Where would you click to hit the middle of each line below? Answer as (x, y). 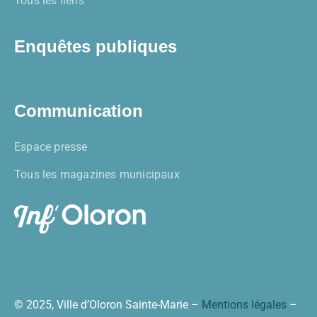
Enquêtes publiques (96, 46)
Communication (79, 110)
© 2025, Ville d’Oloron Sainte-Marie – (108, 304)
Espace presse (51, 146)
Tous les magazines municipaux (97, 174)
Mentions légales (244, 304)
